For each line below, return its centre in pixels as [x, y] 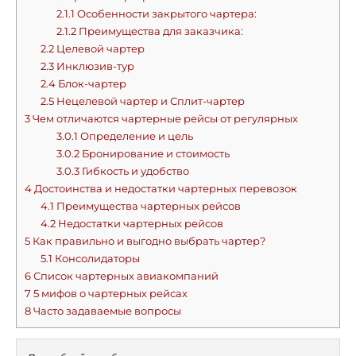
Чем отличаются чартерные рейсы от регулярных [164, 118]
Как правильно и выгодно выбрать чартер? [148, 241]
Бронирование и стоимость [154, 153]
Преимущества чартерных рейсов [147, 206]
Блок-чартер [91, 83]
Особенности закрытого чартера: [165, 14]
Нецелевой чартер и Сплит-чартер [149, 101]
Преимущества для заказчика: [159, 31]
